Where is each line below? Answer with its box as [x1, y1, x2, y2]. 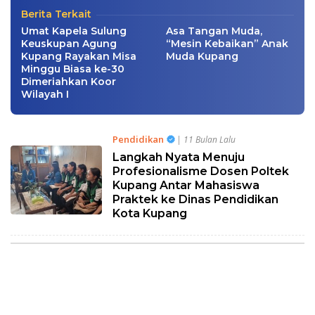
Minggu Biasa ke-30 [21, 63, 124, 76]
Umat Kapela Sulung [21, 25, 127, 38]
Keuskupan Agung [21, 37, 117, 51]
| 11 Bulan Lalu [176, 134, 236, 146]
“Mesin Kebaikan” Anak [166, 37, 288, 51]
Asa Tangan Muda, [166, 25, 262, 38]
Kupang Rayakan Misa [21, 50, 136, 63]
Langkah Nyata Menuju [112, 150, 245, 165]
